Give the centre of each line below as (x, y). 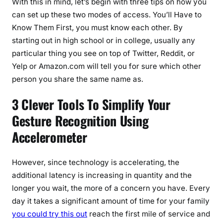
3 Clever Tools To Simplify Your (91, 105)
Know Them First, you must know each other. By (97, 27)
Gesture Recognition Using (80, 121)
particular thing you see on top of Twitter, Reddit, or (103, 53)
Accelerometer (50, 137)
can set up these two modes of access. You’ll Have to (107, 14)
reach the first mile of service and (149, 214)
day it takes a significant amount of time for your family (111, 201)
